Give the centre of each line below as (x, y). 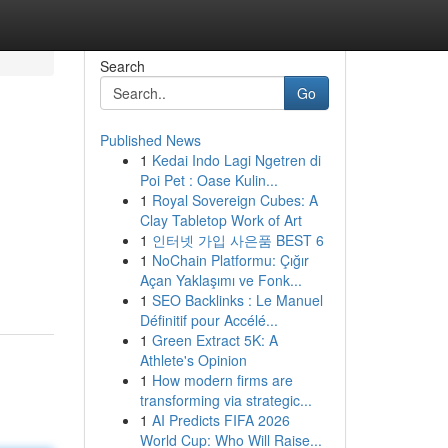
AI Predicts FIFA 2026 (220, 420)
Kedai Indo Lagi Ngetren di (236, 160)
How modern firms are (222, 380)
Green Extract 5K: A (214, 340)
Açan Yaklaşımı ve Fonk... (220, 280)
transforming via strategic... (225, 400)
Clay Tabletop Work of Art (220, 220)
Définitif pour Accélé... (208, 320)
